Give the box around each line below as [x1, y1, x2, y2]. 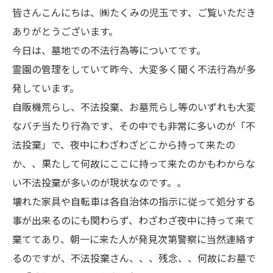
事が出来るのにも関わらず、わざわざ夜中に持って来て [12, 213, 255, 227]
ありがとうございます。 [12, 24, 118, 38]
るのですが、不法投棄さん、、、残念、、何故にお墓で [12, 250, 256, 265]
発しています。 [12, 80, 79, 95]
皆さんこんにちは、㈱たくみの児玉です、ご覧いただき [12, 5, 256, 19]
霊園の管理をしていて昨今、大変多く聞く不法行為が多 [12, 62, 256, 76]
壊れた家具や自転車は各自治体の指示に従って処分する [12, 194, 255, 208]
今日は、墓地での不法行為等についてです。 [12, 43, 206, 57]
